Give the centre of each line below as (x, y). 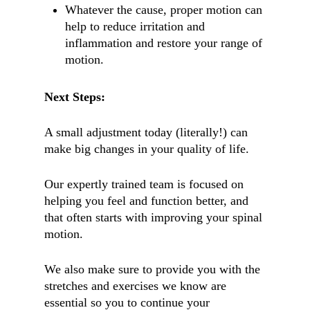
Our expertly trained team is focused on (144, 184)
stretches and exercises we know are (135, 286)
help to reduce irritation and (135, 26)
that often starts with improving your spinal (153, 217)
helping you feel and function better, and (146, 201)
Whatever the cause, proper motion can (164, 10)
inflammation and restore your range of (164, 43)
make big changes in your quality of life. (147, 149)
